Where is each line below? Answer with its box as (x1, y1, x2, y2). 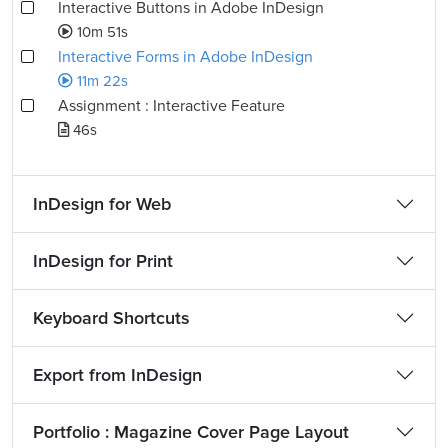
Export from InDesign (33, 364, 202, 386)
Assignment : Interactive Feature (58, 96, 285, 116)
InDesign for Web (33, 193, 171, 215)
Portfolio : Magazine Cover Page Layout (33, 421, 349, 443)
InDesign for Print (33, 250, 173, 272)
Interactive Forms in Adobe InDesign (58, 47, 313, 67)
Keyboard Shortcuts (33, 307, 190, 329)
